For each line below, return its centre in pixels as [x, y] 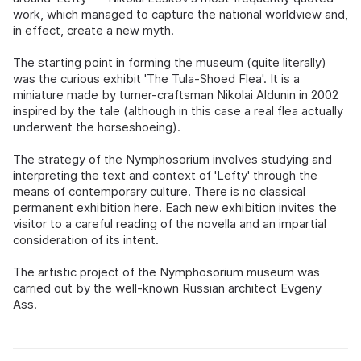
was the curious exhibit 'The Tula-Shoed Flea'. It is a [156, 79]
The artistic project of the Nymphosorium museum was [166, 272]
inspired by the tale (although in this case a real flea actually [178, 111]
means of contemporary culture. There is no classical [159, 191]
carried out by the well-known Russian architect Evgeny [167, 288]
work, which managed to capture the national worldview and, [180, 14]
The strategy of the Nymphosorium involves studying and [172, 159]
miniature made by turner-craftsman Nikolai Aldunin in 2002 [176, 95]
